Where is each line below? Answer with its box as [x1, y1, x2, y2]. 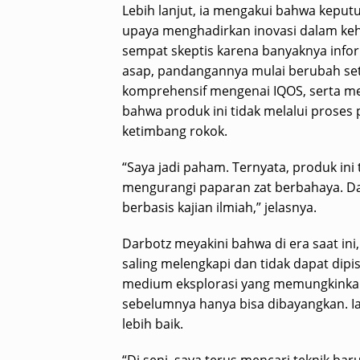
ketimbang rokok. [122, 122, 227, 141]
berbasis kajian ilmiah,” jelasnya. [122, 198, 317, 217]
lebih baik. [122, 315, 183, 333]
